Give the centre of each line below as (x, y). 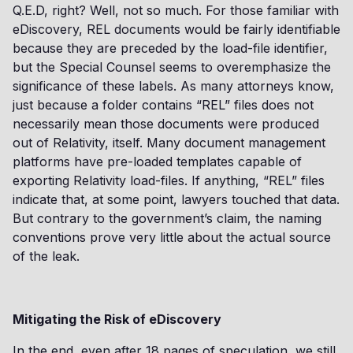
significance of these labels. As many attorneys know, (173, 86)
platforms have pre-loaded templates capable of (157, 162)
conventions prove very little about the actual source (172, 237)
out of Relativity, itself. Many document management (169, 143)
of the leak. (46, 256)
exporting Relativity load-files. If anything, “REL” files (169, 180)
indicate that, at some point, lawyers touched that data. (176, 199)
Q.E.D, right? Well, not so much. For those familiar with (176, 10)
